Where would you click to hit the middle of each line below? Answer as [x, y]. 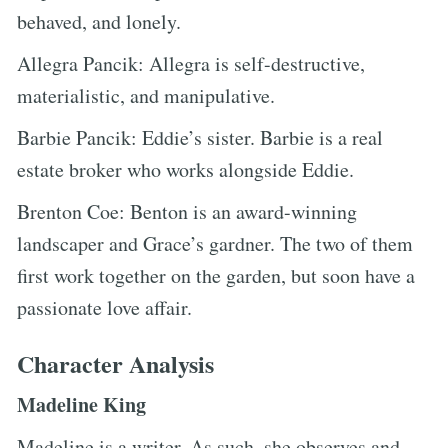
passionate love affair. [104, 307]
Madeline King [81, 404]
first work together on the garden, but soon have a [216, 275]
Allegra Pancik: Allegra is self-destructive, [191, 63]
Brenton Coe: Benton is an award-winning [187, 211]
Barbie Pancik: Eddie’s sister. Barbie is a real [200, 137]
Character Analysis [115, 363]
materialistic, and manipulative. [146, 95]
